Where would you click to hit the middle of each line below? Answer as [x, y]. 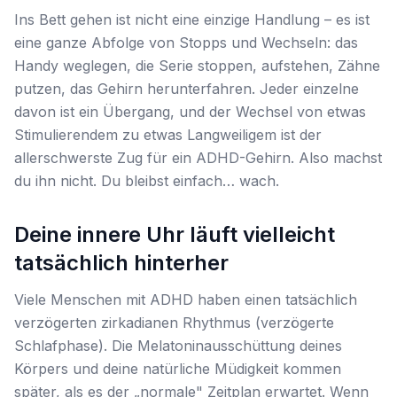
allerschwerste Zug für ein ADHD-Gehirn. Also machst [198, 158]
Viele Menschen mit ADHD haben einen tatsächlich [186, 300]
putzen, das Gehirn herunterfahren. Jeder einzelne [187, 89]
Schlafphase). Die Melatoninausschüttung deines [178, 346]
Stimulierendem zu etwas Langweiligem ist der [168, 135]
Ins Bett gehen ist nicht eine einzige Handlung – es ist [192, 19]
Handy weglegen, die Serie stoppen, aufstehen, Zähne [197, 66]
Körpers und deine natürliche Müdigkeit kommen [178, 369]
